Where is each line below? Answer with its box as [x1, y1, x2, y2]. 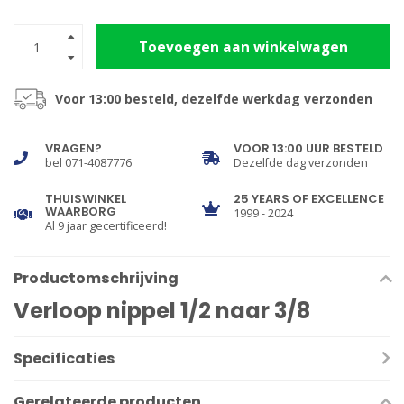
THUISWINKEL [45, 190, 126, 208]
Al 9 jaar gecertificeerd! [45, 218, 167, 234]
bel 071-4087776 [45, 155, 132, 171]
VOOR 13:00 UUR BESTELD [234, 140, 383, 158]
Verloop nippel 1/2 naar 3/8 [14, 296, 310, 326]
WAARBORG [45, 203, 116, 221]
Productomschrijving [14, 268, 179, 289]
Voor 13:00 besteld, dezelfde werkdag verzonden [55, 90, 372, 108]
